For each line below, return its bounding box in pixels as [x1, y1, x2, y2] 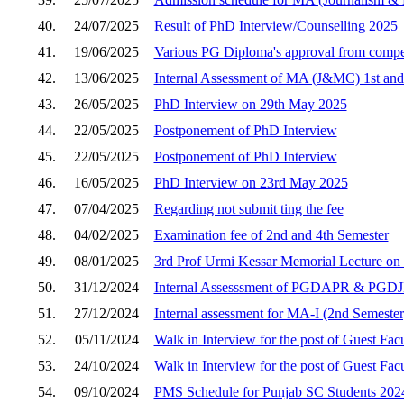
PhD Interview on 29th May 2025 [153, 96, 347, 112]
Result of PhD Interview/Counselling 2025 [153, 17, 398, 33]
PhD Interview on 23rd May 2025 [153, 174, 348, 190]
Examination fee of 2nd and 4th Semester [153, 226, 389, 243]
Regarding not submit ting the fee [153, 200, 344, 216]
